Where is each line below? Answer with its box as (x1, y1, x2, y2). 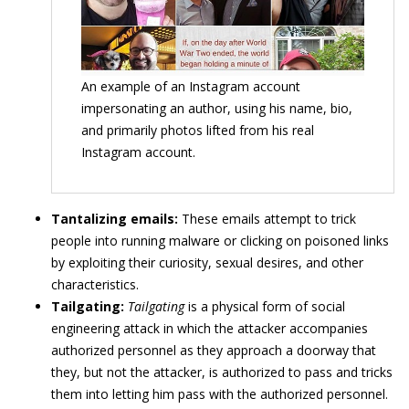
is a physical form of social (184, 298, 345, 316)
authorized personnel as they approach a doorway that (51, 341, 376, 360)
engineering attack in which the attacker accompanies (51, 320, 368, 338)
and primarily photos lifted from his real (81, 121, 314, 140)
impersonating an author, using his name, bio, (81, 100, 352, 118)
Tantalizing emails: (51, 210, 178, 228)
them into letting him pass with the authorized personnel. (51, 385, 388, 404)
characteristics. (51, 276, 139, 294)
